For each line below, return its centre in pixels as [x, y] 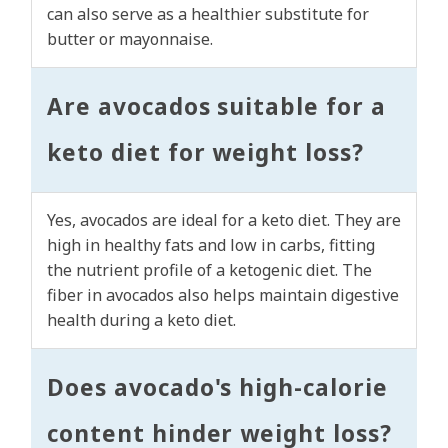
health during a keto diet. [141, 320]
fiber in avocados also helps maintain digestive [223, 295]
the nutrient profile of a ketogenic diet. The [209, 270]
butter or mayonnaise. [130, 39]
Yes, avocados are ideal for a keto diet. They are [224, 220]
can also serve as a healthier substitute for [208, 14]
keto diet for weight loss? [205, 153]
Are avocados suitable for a [216, 107]
